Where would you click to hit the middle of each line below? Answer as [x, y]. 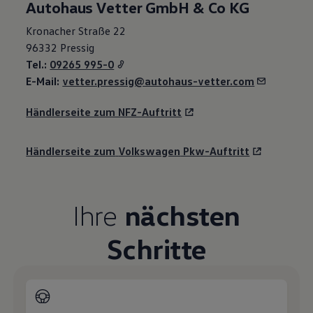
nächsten [182, 214]
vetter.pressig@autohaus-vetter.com [159, 81]
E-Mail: [44, 81]
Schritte [156, 248]
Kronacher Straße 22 [76, 30]
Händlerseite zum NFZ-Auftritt [104, 111]
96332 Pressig [60, 47]
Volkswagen [150, 151]
